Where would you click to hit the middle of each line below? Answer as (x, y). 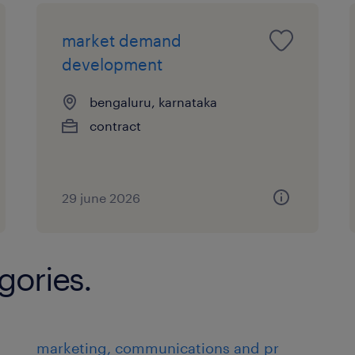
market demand (122, 40)
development (113, 64)
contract (116, 125)
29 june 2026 (101, 197)
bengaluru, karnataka (154, 101)
